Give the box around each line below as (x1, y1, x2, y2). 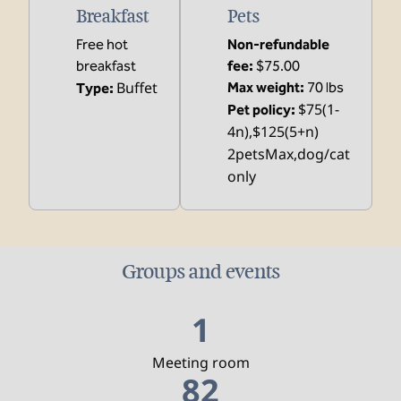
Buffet (116, 78, 158, 98)
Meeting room (151, 353, 250, 372)
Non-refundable (227, 36, 329, 53)
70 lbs (307, 79, 344, 96)
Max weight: (227, 79, 304, 96)
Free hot (76, 36, 128, 53)
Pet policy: (227, 101, 295, 118)
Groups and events (121, 260, 280, 284)
